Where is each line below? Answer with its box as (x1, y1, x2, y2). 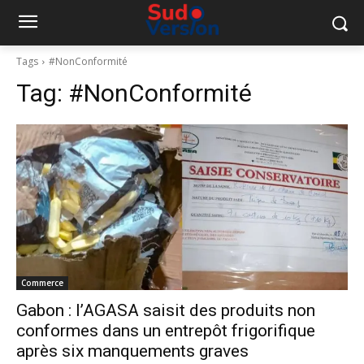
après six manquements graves (16, 341, 249, 361)
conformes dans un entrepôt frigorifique (16, 321, 315, 340)
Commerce (21, 277, 63, 288)
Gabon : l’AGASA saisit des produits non (16, 301, 315, 320)
